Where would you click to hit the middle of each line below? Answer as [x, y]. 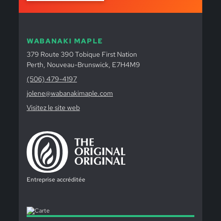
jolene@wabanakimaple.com [70, 93]
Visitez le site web [53, 107]
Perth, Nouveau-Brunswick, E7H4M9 [83, 64]
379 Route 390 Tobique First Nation [82, 54]
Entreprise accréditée [56, 179]
